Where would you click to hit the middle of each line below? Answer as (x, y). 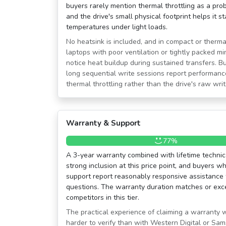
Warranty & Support (103, 123)
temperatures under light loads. (117, 27)
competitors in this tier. (103, 198)
